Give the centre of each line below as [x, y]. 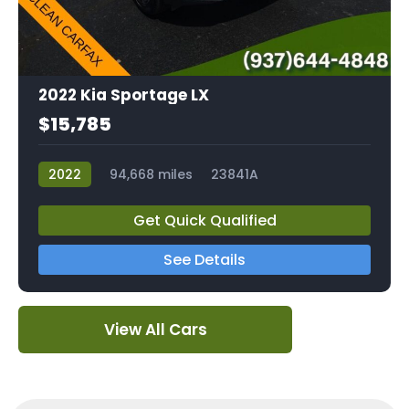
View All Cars [155, 329]
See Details [204, 259]
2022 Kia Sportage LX [124, 94]
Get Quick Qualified [204, 220]
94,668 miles [151, 174]
